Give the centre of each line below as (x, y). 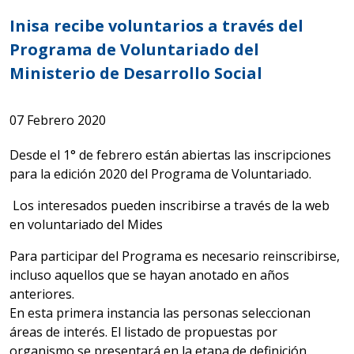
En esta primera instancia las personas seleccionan (160, 313)
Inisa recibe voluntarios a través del (156, 25)
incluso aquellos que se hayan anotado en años (149, 275)
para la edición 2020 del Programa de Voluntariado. (160, 173)
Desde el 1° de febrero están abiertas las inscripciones (170, 154)
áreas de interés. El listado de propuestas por (143, 331)
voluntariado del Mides (95, 224)
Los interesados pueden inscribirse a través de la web (169, 205)
